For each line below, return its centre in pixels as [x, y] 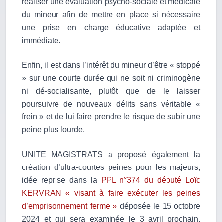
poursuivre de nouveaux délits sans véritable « [111, 104]
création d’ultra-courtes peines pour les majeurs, [111, 167]
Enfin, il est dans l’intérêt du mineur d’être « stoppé [111, 65]
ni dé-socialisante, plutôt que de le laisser [111, 91]
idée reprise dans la [61, 180]
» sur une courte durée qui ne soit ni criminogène [111, 78]
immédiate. [41, 41]
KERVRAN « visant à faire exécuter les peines [111, 193]
